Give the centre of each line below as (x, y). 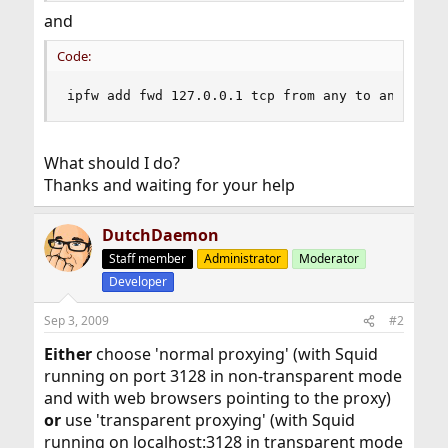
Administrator (242, 258)
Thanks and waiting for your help (169, 185)
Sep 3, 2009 (76, 320)
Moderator (328, 258)
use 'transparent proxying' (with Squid (207, 420)
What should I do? (111, 163)
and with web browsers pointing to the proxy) (217, 398)
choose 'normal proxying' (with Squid (234, 354)
